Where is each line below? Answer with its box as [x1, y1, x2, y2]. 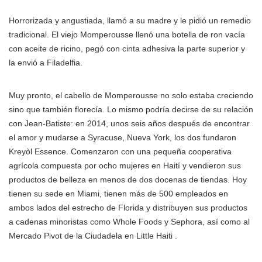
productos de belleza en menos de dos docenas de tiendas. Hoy [9, 175, 247, 184]
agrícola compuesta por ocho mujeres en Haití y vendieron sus [9, 161, 241, 170]
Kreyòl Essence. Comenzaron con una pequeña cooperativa [9, 147, 232, 156]
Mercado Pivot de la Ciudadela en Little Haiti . [9, 231, 177, 240]
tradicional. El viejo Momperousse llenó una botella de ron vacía [9, 30, 245, 39]
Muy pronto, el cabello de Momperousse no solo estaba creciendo [9, 91, 253, 100]
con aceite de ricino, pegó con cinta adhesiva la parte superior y [9, 44, 245, 53]
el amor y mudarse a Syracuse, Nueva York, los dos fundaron [9, 133, 236, 142]
